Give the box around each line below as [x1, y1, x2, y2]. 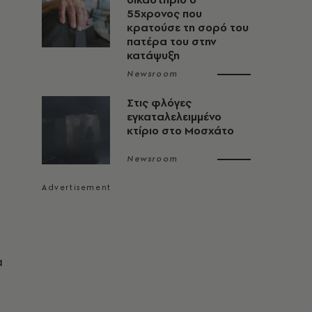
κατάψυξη [127, 48, 180, 63]
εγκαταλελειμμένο [127, 109, 221, 124]
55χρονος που [127, 6, 202, 21]
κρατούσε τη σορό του [127, 20, 249, 35]
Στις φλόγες [127, 95, 192, 110]
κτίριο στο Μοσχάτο [127, 123, 234, 138]
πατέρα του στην [127, 34, 217, 49]
